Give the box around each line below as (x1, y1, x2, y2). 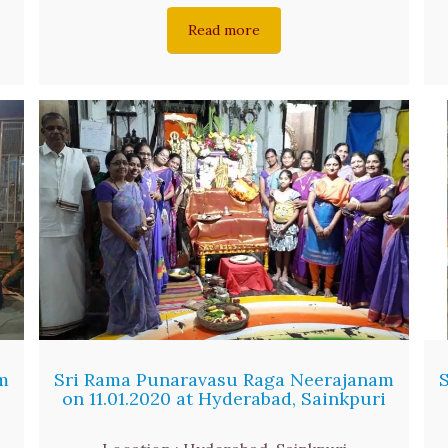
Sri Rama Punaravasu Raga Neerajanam (54, 368, 394, 392)
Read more (188, 20, 260, 39)
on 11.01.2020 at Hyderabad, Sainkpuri (62, 387, 386, 411)
